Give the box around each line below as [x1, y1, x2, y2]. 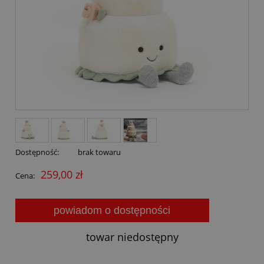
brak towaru [77, 146, 121, 157]
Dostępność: [15, 146, 59, 157]
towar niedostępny [85, 229, 179, 244]
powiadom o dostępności [54, 204, 171, 216]
